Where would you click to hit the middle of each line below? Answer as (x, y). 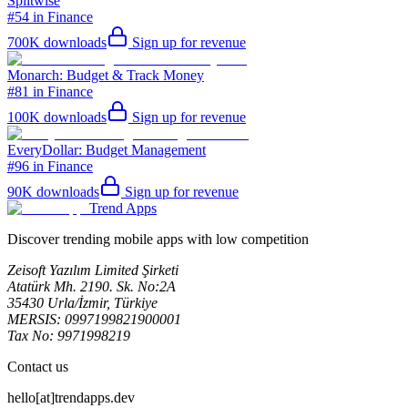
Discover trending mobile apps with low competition (158, 239)
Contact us (38, 366)
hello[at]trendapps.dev (71, 397)
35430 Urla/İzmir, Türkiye (82, 302)
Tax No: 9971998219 (69, 335)
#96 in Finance (50, 166)
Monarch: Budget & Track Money (106, 75)
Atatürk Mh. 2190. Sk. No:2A (92, 286)
